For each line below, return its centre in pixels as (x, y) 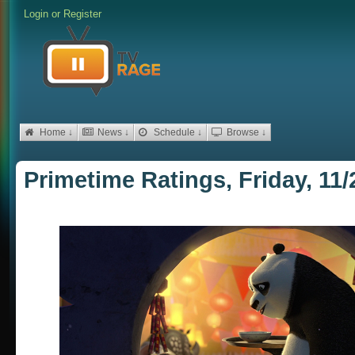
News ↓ (112, 132)
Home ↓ (55, 132)
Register (82, 14)
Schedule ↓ (177, 132)
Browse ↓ (245, 132)
